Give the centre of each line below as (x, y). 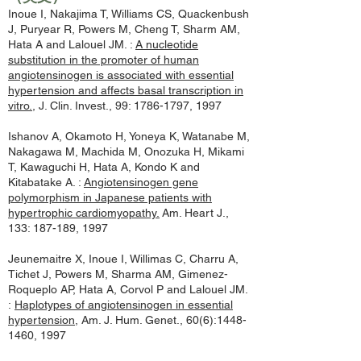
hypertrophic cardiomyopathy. (84, 213)
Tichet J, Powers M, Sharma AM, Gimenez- (118, 274)
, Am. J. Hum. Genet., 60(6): (146, 320)
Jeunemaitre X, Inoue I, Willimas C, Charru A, (123, 259)
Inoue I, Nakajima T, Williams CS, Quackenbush (129, 14)
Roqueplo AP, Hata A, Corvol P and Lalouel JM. (128, 289)
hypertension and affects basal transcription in (126, 90)
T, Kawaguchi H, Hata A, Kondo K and (104, 167)
